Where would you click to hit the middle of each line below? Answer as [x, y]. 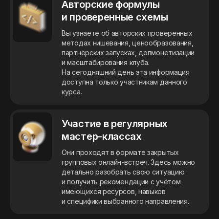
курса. [72, 92]
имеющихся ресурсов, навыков [114, 192]
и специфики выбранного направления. [125, 201]
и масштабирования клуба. [106, 63]
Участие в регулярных [115, 124]
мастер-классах [102, 137]
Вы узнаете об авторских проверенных [127, 33]
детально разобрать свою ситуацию [123, 172]
